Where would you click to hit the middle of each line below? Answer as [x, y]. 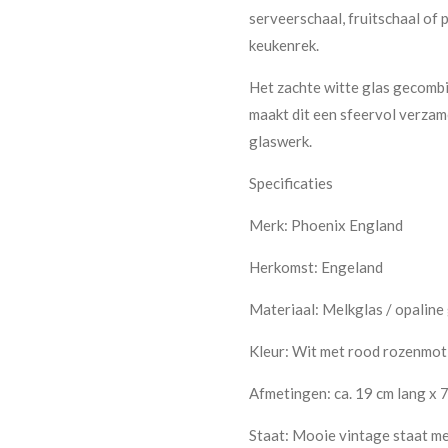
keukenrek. [284, 44]
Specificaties [291, 182]
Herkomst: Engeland [316, 266]
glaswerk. [280, 140]
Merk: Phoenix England [326, 224]
